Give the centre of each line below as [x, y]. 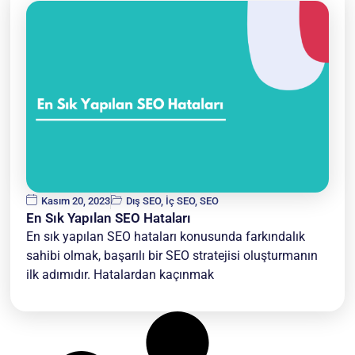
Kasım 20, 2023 [76, 200]
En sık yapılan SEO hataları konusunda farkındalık [166, 236]
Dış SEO [144, 200]
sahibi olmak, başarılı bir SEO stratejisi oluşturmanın [172, 255]
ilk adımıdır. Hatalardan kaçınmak [120, 274]
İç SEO [181, 200]
